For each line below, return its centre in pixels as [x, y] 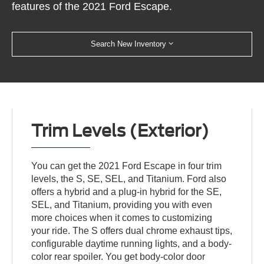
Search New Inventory [128, 44]
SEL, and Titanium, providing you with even [122, 204]
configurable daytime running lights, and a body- [132, 243]
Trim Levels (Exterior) [121, 131]
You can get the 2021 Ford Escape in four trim [127, 166]
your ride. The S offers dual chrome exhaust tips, [132, 230]
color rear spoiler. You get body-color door [118, 256]
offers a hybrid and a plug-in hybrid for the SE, [127, 192]
